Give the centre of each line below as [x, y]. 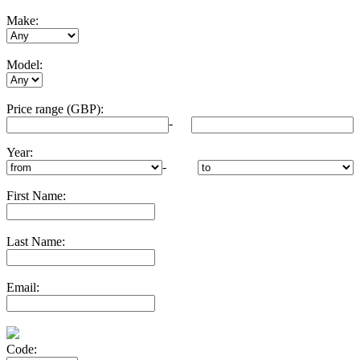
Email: [23, 288]
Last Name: [36, 242]
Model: [25, 65]
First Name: [36, 196]
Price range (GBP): [55, 109]
